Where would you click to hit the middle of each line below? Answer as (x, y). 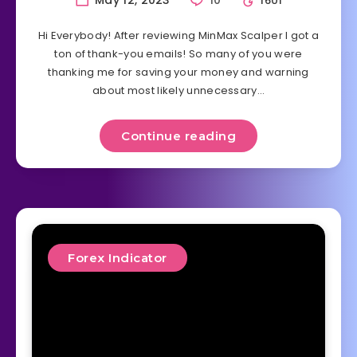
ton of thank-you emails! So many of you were (178, 54)
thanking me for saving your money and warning (178, 73)
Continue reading (178, 136)
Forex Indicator (118, 258)
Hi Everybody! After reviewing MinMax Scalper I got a (178, 36)
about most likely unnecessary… (178, 91)
